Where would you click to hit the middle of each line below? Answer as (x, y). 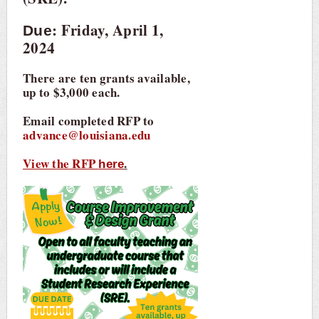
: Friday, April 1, (108, 30)
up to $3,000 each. (72, 92)
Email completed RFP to (89, 120)
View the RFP (61, 163)
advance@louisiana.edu (87, 135)
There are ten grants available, (106, 78)
